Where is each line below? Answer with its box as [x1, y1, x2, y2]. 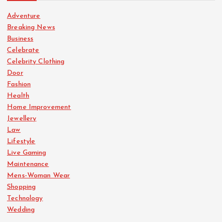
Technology [7, 194, 43, 202]
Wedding [7, 206, 35, 214]
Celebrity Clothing [7, 57, 65, 65]
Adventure [7, 12, 41, 20]
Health [7, 92, 29, 100]
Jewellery [7, 114, 37, 122]
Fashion [7, 80, 31, 88]
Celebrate [7, 46, 40, 54]
